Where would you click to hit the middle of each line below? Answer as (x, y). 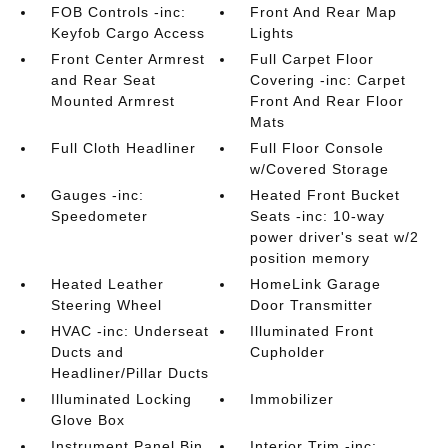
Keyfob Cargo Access (127, 32)
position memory (310, 257)
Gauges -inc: (97, 194)
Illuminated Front (312, 330)
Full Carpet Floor (312, 58)
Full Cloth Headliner (123, 147)
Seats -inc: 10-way (318, 215)
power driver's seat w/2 (335, 236)
